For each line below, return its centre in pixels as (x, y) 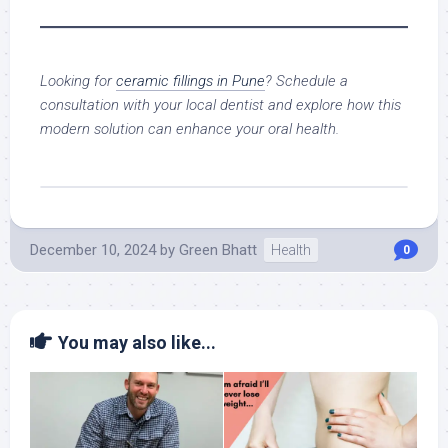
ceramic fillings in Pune (190, 81)
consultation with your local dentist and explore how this (220, 105)
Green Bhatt (218, 250)
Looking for (78, 81)
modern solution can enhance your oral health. (189, 129)
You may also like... (137, 343)
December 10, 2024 (93, 250)
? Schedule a (306, 81)
